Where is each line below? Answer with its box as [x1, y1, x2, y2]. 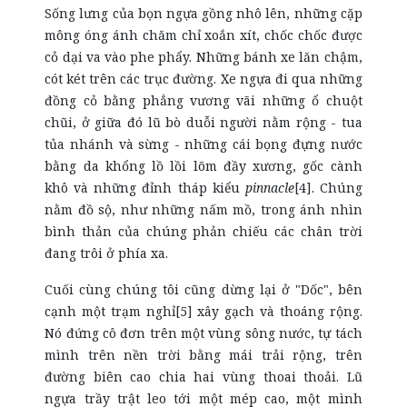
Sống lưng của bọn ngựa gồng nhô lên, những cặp [45, 5, 362, 22]
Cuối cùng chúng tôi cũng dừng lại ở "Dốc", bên [45, 281, 362, 298]
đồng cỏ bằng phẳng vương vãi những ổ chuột [45, 92, 362, 109]
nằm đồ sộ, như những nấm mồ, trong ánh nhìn [45, 201, 362, 218]
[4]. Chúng [293, 179, 362, 196]
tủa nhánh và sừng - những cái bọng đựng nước [45, 135, 362, 153]
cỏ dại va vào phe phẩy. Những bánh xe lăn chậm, [45, 48, 362, 65]
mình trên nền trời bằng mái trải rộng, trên [45, 346, 362, 363]
